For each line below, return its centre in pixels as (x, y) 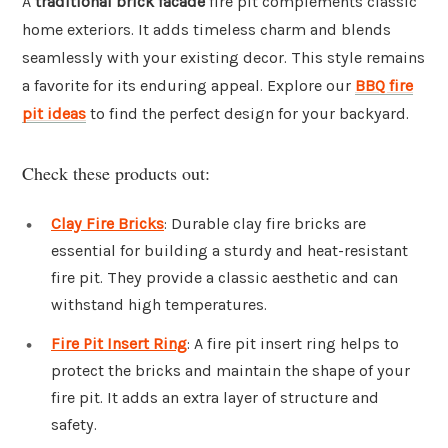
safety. (74, 425)
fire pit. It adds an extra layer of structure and (215, 398)
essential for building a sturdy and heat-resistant (229, 250)
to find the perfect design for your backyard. (247, 114)
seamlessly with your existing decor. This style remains (223, 58)
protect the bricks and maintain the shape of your (230, 371)
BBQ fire (384, 86)
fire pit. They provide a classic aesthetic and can (224, 277)
